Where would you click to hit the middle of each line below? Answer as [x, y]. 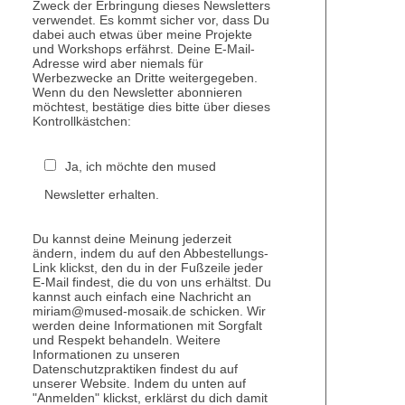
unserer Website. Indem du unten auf [139, 384]
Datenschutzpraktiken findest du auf [135, 369]
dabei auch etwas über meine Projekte [142, 34]
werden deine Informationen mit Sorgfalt [147, 326]
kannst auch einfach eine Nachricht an [142, 297]
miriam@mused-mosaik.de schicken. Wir [149, 311]
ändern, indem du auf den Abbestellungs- [151, 254]
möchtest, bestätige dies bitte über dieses [151, 106]
